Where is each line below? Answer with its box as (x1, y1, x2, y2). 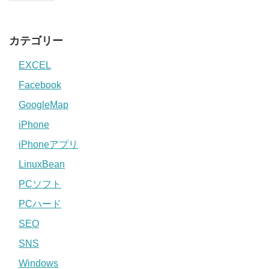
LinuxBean (19, 159, 65, 170)
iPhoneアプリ (19, 139, 78, 150)
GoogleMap (19, 100, 68, 110)
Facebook (19, 80, 61, 91)
